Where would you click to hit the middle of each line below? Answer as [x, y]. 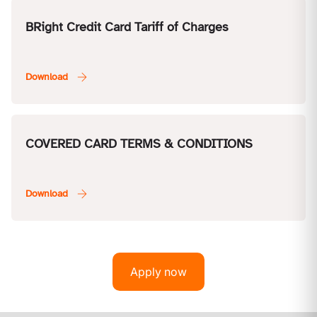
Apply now [158, 272]
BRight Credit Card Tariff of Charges [127, 27]
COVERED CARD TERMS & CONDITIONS [139, 144]
